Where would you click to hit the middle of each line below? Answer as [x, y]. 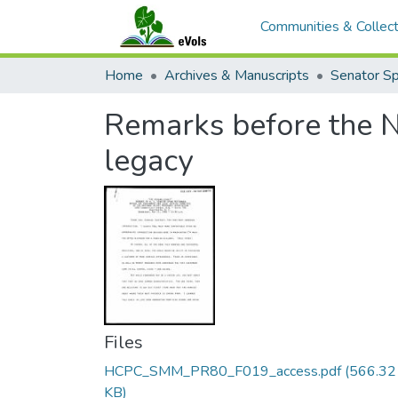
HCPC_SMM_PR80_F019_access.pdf [223, 372]
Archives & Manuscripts [237, 76]
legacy [148, 161]
